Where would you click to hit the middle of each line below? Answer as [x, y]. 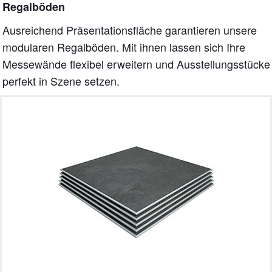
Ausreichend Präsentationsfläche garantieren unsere [130, 29]
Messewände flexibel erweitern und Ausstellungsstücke [137, 63]
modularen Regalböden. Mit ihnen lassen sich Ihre [124, 46]
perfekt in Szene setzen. [61, 80]
